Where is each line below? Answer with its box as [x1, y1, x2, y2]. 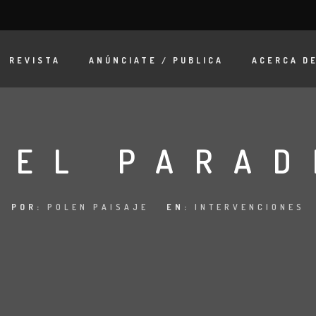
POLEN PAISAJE [47, 202, 149, 212]
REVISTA [9, 55, 61, 66]
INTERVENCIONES [195, 202, 305, 212]
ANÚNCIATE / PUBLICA [89, 55, 224, 66]
